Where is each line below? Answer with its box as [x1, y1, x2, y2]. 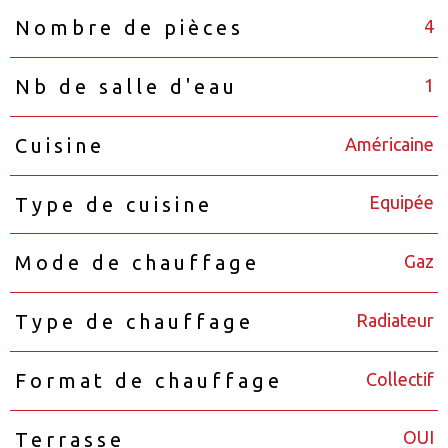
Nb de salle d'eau [14, 75, 238, 99]
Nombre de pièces [14, 16, 244, 40]
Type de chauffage [14, 310, 254, 334]
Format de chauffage [14, 368, 283, 392]
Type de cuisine [14, 192, 213, 216]
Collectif [365, 368, 434, 389]
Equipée [368, 192, 434, 213]
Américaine [344, 133, 434, 154]
